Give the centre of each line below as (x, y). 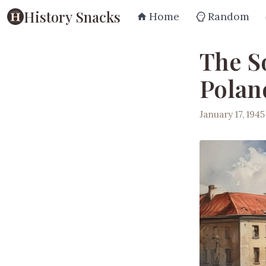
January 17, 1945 (232, 114)
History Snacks (72, 16)
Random (229, 16)
